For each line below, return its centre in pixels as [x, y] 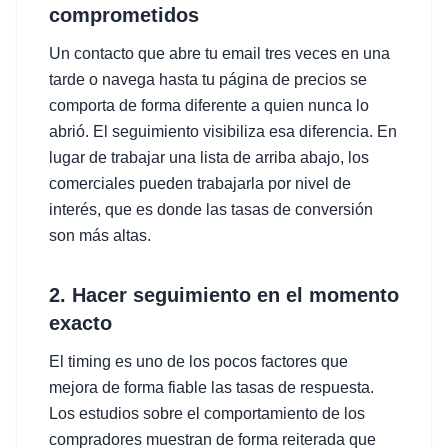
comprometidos [124, 15]
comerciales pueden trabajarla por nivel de [200, 183]
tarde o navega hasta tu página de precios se [208, 79]
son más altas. [100, 235]
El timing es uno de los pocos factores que [198, 361]
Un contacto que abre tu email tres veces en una [219, 53]
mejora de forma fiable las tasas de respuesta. [211, 387]
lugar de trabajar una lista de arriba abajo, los [209, 157]
